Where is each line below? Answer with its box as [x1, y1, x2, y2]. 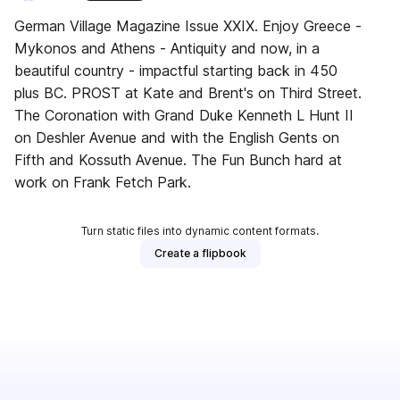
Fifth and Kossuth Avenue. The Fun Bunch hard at [14, 151, 191, 169]
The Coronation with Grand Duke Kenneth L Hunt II [14, 106, 354, 124]
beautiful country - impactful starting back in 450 [14, 62, 337, 79]
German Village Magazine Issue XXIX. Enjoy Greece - [14, 17, 185, 35]
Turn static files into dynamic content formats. [81, 224, 319, 237]
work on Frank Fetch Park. [14, 173, 191, 191]
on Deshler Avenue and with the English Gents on [14, 129, 339, 146]
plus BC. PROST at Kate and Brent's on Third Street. [14, 84, 71, 102]
